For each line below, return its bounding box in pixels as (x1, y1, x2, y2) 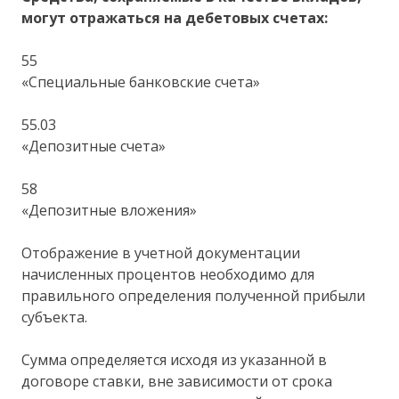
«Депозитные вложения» (21, 199, 198, 220)
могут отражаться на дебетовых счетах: (21, 7, 329, 28)
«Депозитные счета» (21, 135, 167, 156)
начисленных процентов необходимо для (21, 264, 315, 284)
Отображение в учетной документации (21, 242, 301, 263)
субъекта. (21, 306, 88, 327)
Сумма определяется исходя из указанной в (21, 349, 328, 370)
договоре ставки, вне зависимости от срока (21, 370, 333, 391)
